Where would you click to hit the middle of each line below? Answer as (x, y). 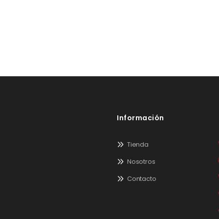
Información (141, 118)
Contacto (142, 178)
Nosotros (141, 161)
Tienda (138, 144)
